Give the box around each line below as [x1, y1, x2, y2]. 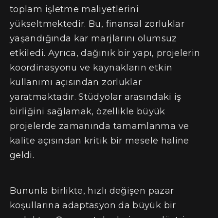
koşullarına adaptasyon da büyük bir [10, 200, 176, 211]
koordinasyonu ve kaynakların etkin [10, 62, 173, 73]
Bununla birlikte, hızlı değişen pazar [10, 185, 174, 197]
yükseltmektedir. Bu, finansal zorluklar [10, 18, 185, 30]
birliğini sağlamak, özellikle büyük [10, 106, 165, 117]
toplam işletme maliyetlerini [10, 4, 139, 15]
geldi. [10, 150, 35, 161]
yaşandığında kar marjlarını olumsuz [10, 33, 177, 44]
